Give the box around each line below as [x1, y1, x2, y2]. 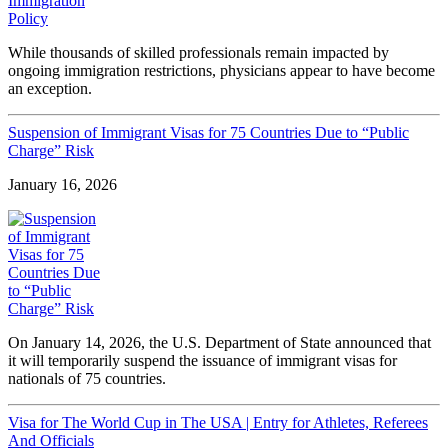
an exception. [8, 80, 92, 98]
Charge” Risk [8, 142, 94, 160]
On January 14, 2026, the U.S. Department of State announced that [8, 334, 431, 352]
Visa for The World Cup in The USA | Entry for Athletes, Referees [8, 414, 428, 432]
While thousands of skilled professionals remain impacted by [8, 44, 389, 62]
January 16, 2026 [8, 176, 117, 194]
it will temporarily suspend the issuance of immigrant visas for [8, 352, 397, 370]
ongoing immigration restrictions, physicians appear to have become [8, 62, 435, 80]
